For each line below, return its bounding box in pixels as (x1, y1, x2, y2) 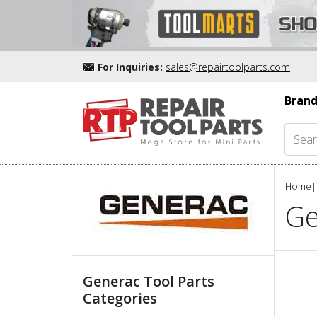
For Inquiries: (98, 59, 163, 74)
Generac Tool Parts (83, 271, 214, 291)
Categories (83, 288, 157, 308)
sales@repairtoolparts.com (166, 59, 290, 74)
